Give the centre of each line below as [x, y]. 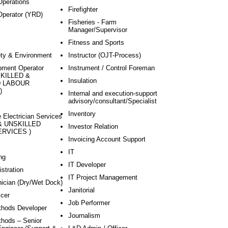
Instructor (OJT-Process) [105, 55]
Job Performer [89, 203]
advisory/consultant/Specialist [112, 101]
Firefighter [83, 9]
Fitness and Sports [96, 42]
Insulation [82, 81]
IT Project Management [103, 177]
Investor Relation [93, 126]
